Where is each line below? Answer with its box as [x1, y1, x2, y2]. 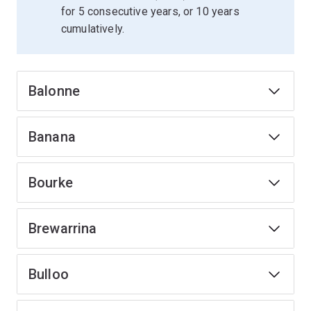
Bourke [28, 174, 73, 191]
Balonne [28, 83, 81, 99]
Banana [28, 128, 76, 145]
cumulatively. [61, 22, 125, 35]
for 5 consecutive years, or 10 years [61, 5, 239, 18]
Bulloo [28, 266, 69, 283]
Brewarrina [28, 220, 97, 237]
